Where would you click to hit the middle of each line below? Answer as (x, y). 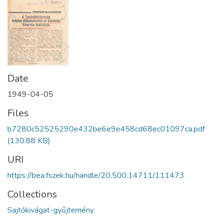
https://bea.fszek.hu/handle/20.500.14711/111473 (96, 175)
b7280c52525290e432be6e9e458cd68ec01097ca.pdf (106, 129)
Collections (32, 194)
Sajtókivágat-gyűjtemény (51, 210)
